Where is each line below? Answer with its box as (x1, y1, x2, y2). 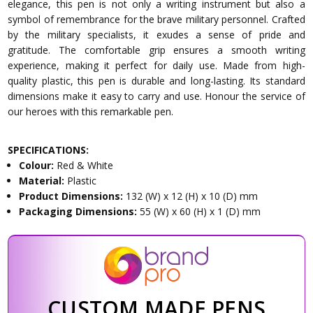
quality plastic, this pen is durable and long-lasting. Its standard (8, 74, 305, 88)
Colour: (19, 159, 57, 173)
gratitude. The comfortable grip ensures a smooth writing (8, 43, 305, 57)
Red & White (57, 159, 114, 173)
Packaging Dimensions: (19, 205, 140, 219)
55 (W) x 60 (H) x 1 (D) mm (140, 205, 261, 219)
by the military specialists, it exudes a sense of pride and (8, 28, 305, 42)
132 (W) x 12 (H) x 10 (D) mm (126, 189, 259, 203)
